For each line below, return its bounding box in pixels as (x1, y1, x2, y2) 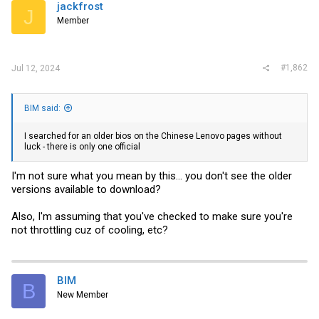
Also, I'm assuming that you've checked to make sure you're (11, 210, 293, 223)
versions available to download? (11, 183, 161, 196)
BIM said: (24, 103, 61, 113)
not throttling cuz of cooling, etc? (11, 224, 168, 236)
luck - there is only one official (24, 141, 140, 152)
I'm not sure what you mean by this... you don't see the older (11, 169, 292, 182)
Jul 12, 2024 (11, 63, 60, 73)
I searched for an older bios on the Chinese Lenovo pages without (24, 130, 282, 141)
